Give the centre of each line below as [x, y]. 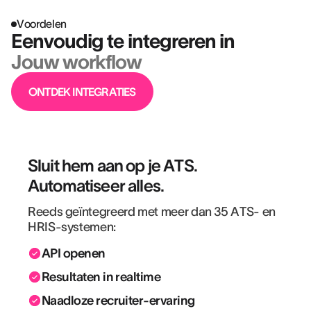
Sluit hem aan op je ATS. [112, 166]
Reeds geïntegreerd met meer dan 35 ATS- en [152, 212]
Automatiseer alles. [96, 186]
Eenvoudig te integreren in [123, 41]
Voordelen [42, 24]
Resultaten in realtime [101, 277]
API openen [74, 253]
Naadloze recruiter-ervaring [118, 301]
